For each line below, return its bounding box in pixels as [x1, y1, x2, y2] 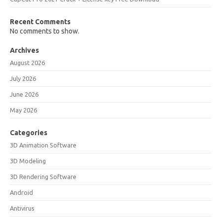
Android [10, 189, 33, 196]
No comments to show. [10, 27, 79, 35]
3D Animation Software [10, 142, 76, 148]
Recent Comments [10, 18, 71, 26]
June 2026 [10, 91, 38, 98]
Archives [10, 46, 39, 54]
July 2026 [10, 75, 36, 82]
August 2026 [10, 59, 45, 66]
